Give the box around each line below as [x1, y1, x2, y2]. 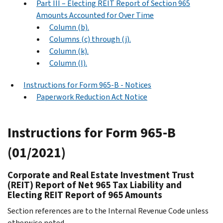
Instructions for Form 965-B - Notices [23, 79, 151, 90]
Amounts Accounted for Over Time [36, 9, 154, 20]
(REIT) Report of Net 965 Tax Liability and [7, 178, 182, 191]
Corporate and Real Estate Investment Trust [7, 168, 194, 181]
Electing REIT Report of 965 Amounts [7, 188, 162, 201]
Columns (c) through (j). [49, 33, 131, 44]
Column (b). [49, 21, 89, 32]
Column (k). [49, 45, 89, 56]
